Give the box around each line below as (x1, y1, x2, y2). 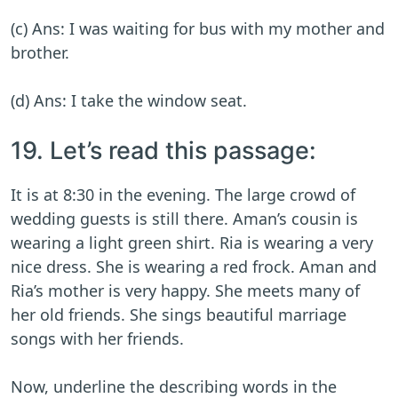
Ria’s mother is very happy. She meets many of (11, 280, 360, 302)
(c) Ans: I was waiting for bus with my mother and (11, 18, 385, 40)
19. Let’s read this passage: (11, 136, 316, 166)
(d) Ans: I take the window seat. (11, 90, 251, 112)
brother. (11, 42, 69, 64)
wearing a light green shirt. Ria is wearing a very (11, 232, 373, 254)
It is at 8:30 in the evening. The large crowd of (11, 184, 355, 206)
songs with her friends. (11, 328, 184, 350)
